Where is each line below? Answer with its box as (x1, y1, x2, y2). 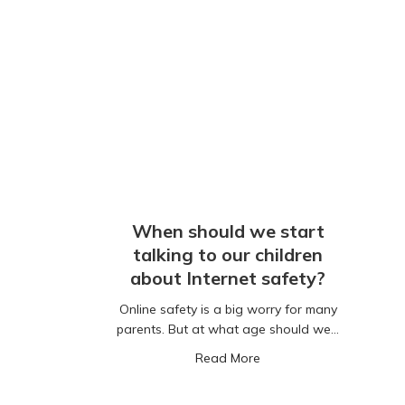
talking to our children (133, 243, 323, 267)
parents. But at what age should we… (117, 321, 339, 338)
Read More (195, 350, 260, 367)
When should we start (131, 220, 325, 243)
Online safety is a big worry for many (118, 301, 337, 318)
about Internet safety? (130, 267, 325, 290)
